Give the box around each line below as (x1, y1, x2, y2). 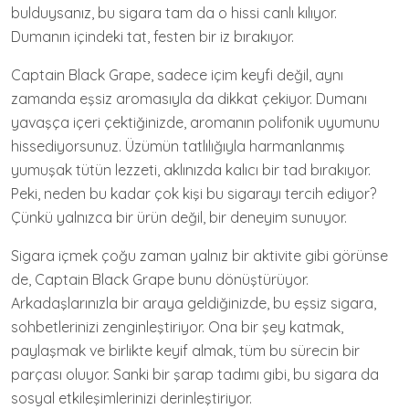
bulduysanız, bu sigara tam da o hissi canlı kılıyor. (11, 4, 337, 22)
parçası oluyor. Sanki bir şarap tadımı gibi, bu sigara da (11, 365, 379, 383)
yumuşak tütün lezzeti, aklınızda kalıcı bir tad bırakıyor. (11, 161, 371, 179)
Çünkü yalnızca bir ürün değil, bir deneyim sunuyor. (11, 208, 347, 226)
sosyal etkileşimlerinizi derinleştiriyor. (11, 389, 252, 407)
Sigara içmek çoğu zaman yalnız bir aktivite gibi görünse (11, 246, 388, 265)
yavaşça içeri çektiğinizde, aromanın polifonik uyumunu (11, 113, 380, 131)
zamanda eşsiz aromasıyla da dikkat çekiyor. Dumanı (11, 89, 367, 108)
